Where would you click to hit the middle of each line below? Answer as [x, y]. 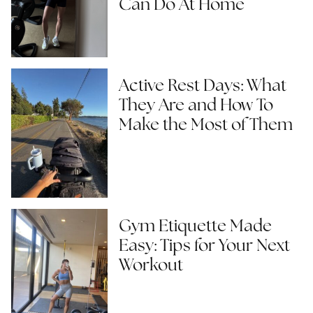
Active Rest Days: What [203, 86]
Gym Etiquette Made [195, 226]
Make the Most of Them [206, 125]
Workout [151, 265]
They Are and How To [196, 105]
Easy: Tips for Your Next [204, 246]
